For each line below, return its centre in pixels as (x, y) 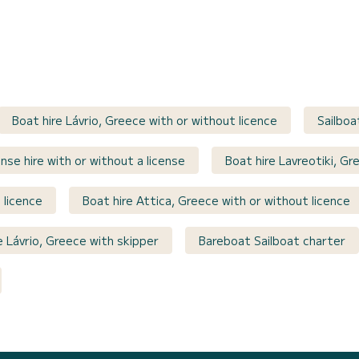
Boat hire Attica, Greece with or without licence (216, 201)
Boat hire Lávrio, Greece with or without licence (145, 121)
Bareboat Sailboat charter (272, 241)
